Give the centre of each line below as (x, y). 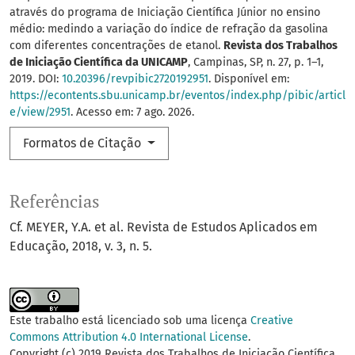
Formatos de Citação (84, 143)
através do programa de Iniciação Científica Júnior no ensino (165, 13)
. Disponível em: (249, 79)
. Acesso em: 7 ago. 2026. (132, 113)
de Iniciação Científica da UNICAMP (99, 63)
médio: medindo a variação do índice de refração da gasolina (169, 29)
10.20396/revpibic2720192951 (135, 79)
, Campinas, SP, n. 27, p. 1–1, (256, 63)
